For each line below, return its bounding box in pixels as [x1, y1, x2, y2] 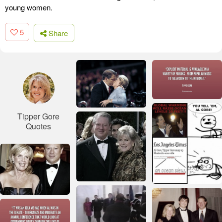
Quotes [26, 120, 51, 132]
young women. [5, 2, 53, 13]
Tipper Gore [17, 110, 59, 122]
